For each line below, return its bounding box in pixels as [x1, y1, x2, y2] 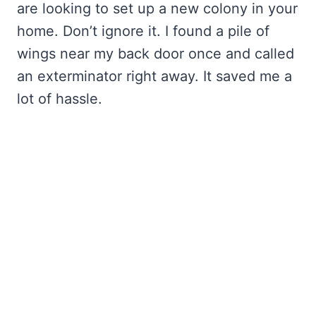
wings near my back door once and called [17, 45, 294, 63]
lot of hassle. [17, 90, 102, 108]
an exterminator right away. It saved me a [17, 68, 292, 85]
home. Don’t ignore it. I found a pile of [17, 23, 269, 40]
